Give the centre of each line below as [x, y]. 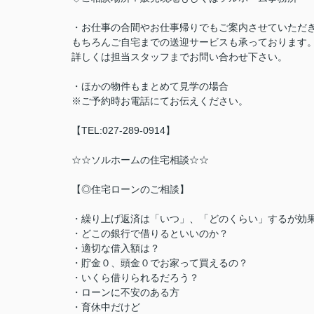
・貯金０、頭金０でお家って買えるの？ [160, 263]
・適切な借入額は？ [116, 248]
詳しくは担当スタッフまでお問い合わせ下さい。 [179, 57]
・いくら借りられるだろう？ [135, 278]
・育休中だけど [106, 307]
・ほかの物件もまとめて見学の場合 [150, 86]
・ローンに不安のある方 [125, 292]
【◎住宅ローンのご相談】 [130, 189]
